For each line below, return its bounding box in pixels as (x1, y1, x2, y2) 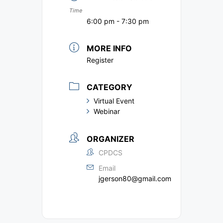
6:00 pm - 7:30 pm (87, 17, 149, 26)
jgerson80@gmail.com (99, 174, 171, 183)
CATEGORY (87, 82, 132, 93)
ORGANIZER (87, 133, 134, 144)
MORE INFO (87, 43, 132, 54)
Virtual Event (94, 97, 134, 106)
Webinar (94, 107, 120, 116)
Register (87, 56, 113, 65)
